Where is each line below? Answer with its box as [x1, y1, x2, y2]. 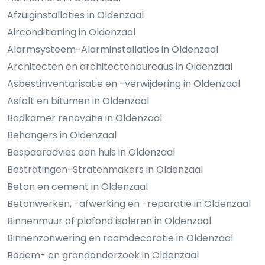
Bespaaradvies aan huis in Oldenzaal [7, 146, 175, 160]
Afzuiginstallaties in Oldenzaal [7, 8, 144, 22]
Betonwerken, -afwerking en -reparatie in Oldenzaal [7, 197, 251, 211]
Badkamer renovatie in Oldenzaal [7, 111, 162, 125]
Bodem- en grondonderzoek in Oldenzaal [7, 248, 199, 263]
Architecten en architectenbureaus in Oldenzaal [7, 60, 232, 74]
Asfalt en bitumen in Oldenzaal [7, 94, 149, 108]
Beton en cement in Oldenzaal [7, 180, 148, 194]
